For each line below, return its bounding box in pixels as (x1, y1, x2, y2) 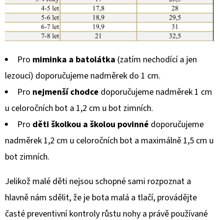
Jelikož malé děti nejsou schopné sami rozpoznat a (5, 175, 191, 188)
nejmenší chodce (32, 85, 99, 98)
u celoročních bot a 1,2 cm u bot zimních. (5, 102, 153, 114)
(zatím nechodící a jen (115, 53, 197, 66)
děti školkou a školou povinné (32, 118, 149, 131)
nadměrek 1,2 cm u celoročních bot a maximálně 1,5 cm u (5, 134, 214, 147)
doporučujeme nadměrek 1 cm (99, 85, 212, 98)
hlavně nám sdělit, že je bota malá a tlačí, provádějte (5, 191, 197, 204)
